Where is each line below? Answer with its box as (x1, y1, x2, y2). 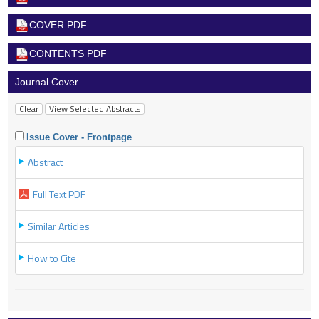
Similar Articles (28, 218, 90, 234)
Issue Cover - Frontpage (26, 131, 132, 142)
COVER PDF (29, 19, 87, 31)
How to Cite (28, 250, 76, 266)
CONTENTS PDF (29, 47, 107, 59)
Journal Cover (15, 75, 78, 88)
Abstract (28, 154, 63, 169)
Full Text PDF (33, 186, 85, 202)
